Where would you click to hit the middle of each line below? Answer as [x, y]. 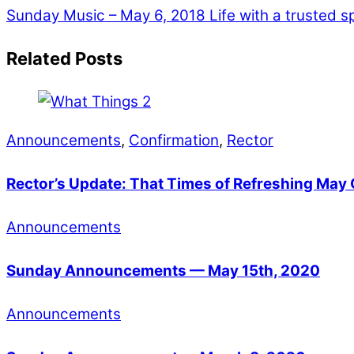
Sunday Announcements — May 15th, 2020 [163, 270]
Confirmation [174, 140]
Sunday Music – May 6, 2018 [106, 15]
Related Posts [64, 58]
